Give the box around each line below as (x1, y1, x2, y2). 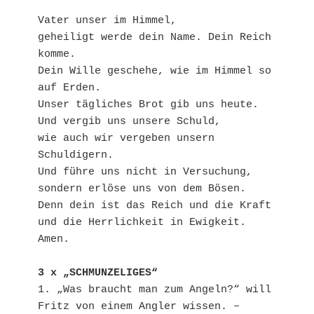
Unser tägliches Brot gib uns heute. (38, 98, 259, 111)
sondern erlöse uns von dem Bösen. (38, 182, 246, 195)
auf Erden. (38, 81, 101, 94)
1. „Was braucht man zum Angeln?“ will (38, 283, 271, 296)
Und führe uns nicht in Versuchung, (38, 165, 252, 178)
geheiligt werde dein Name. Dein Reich (38, 31, 271, 43)
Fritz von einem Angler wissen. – (38, 300, 240, 313)
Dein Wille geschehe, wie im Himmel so (38, 64, 271, 77)
